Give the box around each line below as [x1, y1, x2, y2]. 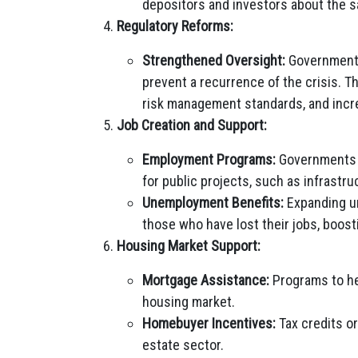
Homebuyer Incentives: [142, 315, 276, 332]
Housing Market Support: [117, 237, 261, 254]
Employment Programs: [142, 151, 276, 168]
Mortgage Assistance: [142, 272, 269, 288]
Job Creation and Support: [117, 117, 267, 133]
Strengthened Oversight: [142, 52, 285, 69]
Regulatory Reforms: [117, 18, 233, 34]
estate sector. [142, 336, 224, 353]
